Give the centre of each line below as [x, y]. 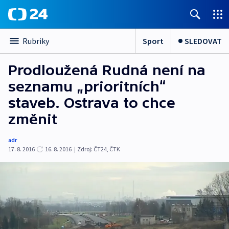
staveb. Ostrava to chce [92, 103]
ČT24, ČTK [107, 149]
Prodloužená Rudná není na [107, 70]
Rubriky [36, 41]
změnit [33, 119]
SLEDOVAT [203, 41]
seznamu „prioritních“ [87, 86]
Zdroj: [85, 149]
